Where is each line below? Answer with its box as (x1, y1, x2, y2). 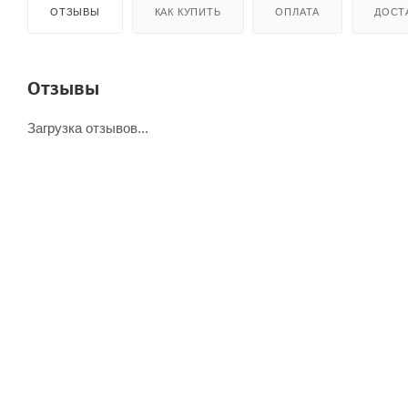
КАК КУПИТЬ (154, 6, 221, 18)
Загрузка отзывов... (27, 120, 148, 137)
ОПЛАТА (275, 6, 321, 18)
